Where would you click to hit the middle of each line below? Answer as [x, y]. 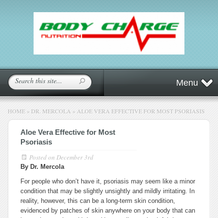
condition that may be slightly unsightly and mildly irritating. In [108, 191]
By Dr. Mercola [42, 167]
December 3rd [75, 157]
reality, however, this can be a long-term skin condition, [98, 201]
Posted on [43, 157]
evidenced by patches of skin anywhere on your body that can [108, 210]
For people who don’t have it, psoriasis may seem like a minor [108, 181]
